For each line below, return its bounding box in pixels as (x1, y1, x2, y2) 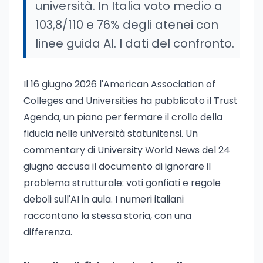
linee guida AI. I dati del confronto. (35, 35, 234, 52)
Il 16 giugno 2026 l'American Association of (23, 77, 215, 91)
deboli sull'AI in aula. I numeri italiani (23, 193, 184, 206)
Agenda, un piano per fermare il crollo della (23, 110, 222, 124)
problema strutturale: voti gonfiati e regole (23, 176, 221, 190)
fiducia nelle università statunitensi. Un (23, 127, 198, 140)
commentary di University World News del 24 (23, 143, 230, 157)
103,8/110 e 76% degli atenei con (35, 16, 218, 33)
